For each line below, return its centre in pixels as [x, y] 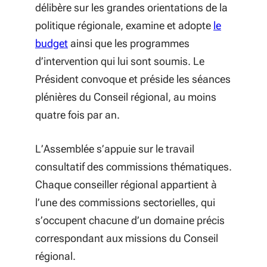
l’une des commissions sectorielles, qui [125, 202]
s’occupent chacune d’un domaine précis [130, 220]
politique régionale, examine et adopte [124, 25]
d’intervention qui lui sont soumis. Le [120, 61]
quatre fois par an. [77, 115]
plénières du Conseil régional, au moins [126, 97]
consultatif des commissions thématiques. [133, 167]
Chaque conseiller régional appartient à [126, 184]
